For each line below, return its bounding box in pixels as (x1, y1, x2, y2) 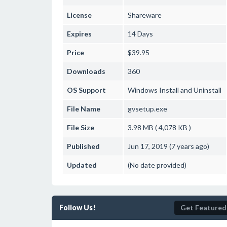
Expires (67, 29, 92, 38)
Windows (128, 86, 158, 94)
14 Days (128, 29, 153, 38)
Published (67, 142, 100, 150)
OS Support (67, 86, 106, 94)
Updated (67, 161, 97, 169)
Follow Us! (59, 203, 96, 212)
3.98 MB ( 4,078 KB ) (128, 123, 191, 132)
